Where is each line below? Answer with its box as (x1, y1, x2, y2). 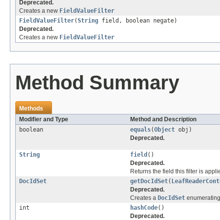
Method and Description (130, 116, 196, 123)
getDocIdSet (130, 178, 168, 185)
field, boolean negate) (98, 17, 177, 25)
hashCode (130, 204, 158, 212)
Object (154, 126, 175, 134)
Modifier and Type (19, 116, 68, 123)
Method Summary (15, 72, 179, 94)
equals (130, 126, 151, 134)
